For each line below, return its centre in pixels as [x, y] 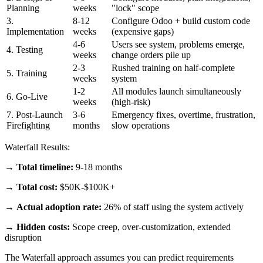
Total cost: [37, 187]
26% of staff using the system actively [173, 207]
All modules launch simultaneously [176, 92]
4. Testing [25, 50]
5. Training [27, 73]
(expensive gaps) [143, 32]
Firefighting [28, 126]
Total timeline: [45, 167]
